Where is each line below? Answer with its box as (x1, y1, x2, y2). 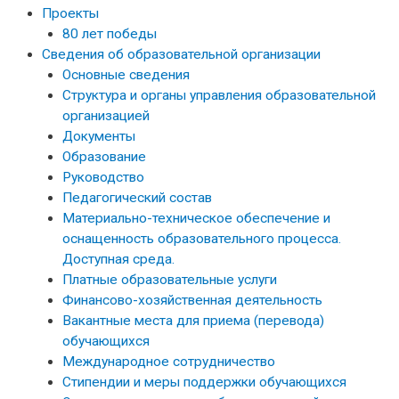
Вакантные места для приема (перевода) (61, 313, 324, 330)
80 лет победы (61, 26, 157, 43)
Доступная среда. (61, 251, 175, 268)
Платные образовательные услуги (61, 272, 277, 289)
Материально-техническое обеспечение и (61, 210, 330, 227)
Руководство (61, 169, 144, 186)
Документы (61, 128, 135, 145)
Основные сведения (61, 67, 190, 84)
